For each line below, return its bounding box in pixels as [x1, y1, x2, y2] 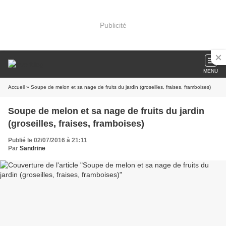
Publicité [99, 21, 127, 29]
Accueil [8, 84, 25, 90]
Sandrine [20, 145, 45, 152]
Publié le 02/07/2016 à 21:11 [8, 137, 87, 144]
